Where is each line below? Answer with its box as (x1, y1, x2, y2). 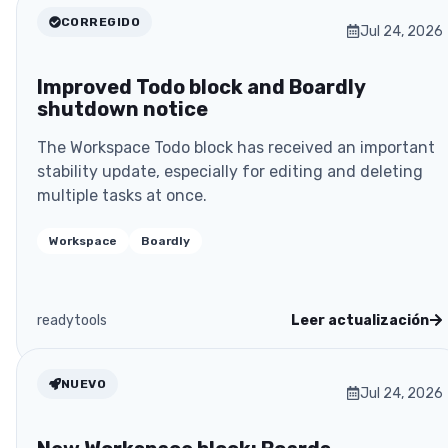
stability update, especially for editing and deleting (37, 161, 423, 181)
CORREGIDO (61, 14, 141, 29)
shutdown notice (37, 96, 208, 121)
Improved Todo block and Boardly (37, 74, 365, 99)
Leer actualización (291, 311, 429, 329)
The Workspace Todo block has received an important (37, 137, 435, 157)
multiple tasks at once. (37, 185, 207, 205)
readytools (37, 311, 107, 329)
